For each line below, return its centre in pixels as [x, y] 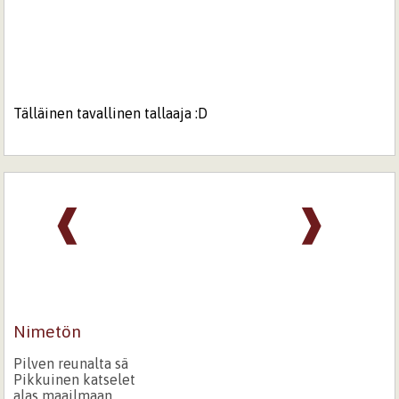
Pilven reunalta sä [71, 363]
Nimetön [48, 331]
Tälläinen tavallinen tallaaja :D [111, 113]
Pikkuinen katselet [75, 379]
